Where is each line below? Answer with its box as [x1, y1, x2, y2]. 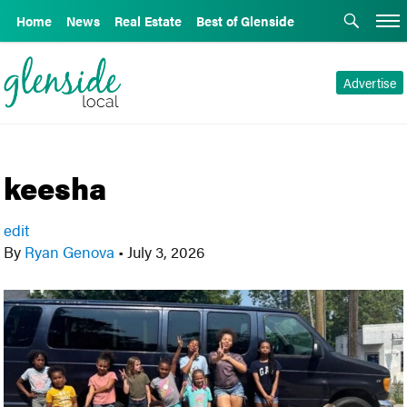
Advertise [342, 74, 396, 92]
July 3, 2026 [124, 241, 205, 263]
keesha [4, 165, 107, 209]
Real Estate [114, 12, 182, 30]
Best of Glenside [196, 12, 294, 30]
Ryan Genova [21, 241, 119, 263]
